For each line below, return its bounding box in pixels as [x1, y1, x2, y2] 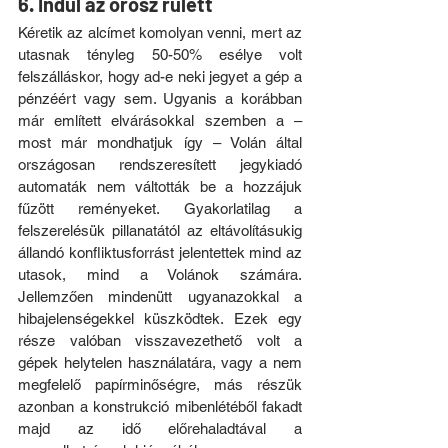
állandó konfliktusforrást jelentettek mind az [18, 243, 302, 261]
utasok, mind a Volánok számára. [18, 265, 302, 283]
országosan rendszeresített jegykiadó [18, 155, 302, 173]
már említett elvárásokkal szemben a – [18, 111, 302, 129]
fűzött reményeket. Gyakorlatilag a [18, 199, 302, 217]
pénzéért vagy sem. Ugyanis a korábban [18, 89, 302, 107]
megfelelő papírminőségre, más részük [18, 375, 302, 393]
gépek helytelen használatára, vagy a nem [18, 353, 302, 371]
